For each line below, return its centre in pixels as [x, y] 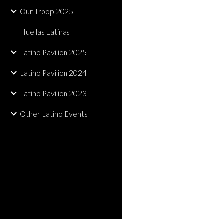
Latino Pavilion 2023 [53, 93]
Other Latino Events [54, 114]
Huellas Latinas [45, 32]
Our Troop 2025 [46, 11]
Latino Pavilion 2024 [53, 73]
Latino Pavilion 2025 [53, 52]
